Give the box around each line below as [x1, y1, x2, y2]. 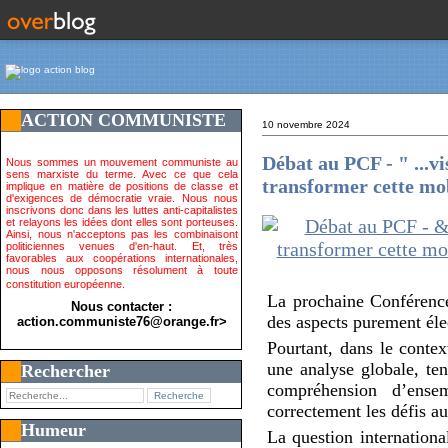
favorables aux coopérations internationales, [6, 251, 238, 264]
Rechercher [21, 360, 111, 381]
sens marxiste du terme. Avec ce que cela [6, 167, 238, 180]
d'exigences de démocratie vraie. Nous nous [6, 191, 238, 204]
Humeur [21, 419, 87, 440]
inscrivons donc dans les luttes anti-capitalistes [6, 203, 238, 216]
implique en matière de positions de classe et [6, 179, 238, 192]
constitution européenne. [6, 277, 126, 290]
